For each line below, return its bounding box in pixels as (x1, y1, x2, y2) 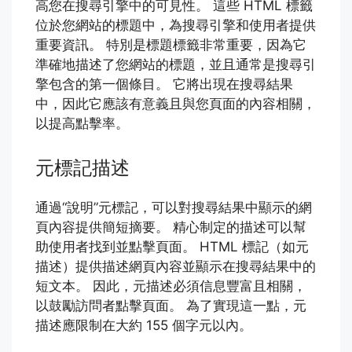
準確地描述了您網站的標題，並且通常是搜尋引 (35, 57, 316, 73)
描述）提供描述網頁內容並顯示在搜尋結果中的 (35, 258, 316, 274)
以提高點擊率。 (35, 115, 129, 132)
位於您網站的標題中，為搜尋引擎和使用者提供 (35, 17, 316, 34)
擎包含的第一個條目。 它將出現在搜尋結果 (35, 76, 293, 93)
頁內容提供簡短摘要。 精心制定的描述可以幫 (35, 218, 306, 235)
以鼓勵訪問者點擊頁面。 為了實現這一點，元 (35, 297, 306, 313)
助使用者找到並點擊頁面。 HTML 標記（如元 (35, 238, 309, 255)
